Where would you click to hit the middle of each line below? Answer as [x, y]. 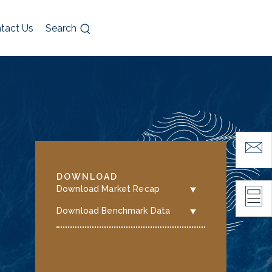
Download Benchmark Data [114, 211]
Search [61, 28]
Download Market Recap [108, 189]
